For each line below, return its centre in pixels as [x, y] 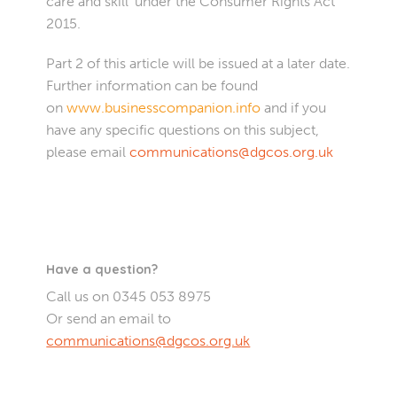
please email [88, 152]
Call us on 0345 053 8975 [129, 296]
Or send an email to [109, 318]
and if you [294, 107]
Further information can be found [152, 85]
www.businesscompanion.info [164, 107]
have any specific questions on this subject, [183, 129]
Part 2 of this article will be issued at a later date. [198, 63]
